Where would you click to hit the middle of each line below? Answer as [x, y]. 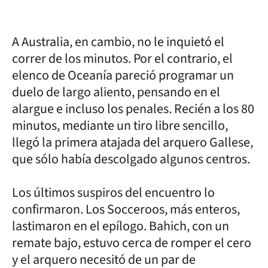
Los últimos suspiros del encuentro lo [113, 192]
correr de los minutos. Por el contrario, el [122, 58]
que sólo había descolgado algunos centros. [131, 159]
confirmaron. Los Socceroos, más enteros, [126, 209]
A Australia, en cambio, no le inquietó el [118, 42]
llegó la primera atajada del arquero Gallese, [133, 142]
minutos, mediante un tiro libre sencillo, [120, 125]
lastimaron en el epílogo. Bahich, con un [121, 226]
